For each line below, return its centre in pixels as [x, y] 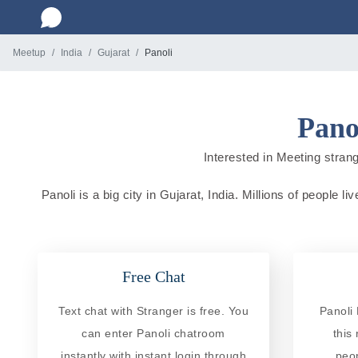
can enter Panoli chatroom [153, 333]
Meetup [29, 53]
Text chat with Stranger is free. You [153, 310]
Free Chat [153, 276]
